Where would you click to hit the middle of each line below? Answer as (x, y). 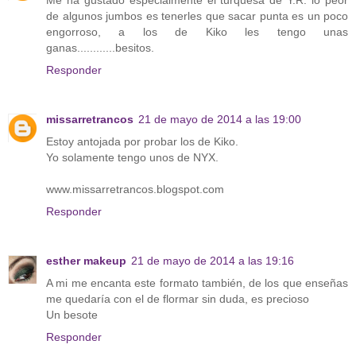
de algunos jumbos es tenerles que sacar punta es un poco (197, 15)
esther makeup (86, 260)
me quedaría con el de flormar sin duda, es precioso (178, 298)
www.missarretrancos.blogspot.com (135, 189)
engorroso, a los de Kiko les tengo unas (197, 31)
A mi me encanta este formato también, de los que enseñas (197, 282)
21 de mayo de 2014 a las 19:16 (213, 260)
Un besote (72, 314)
